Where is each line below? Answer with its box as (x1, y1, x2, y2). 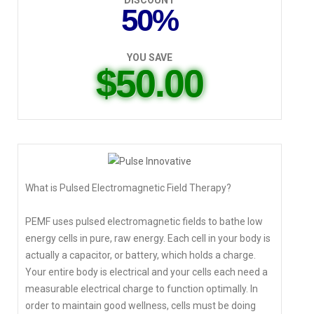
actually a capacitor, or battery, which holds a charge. (25, 249, 256, 261)
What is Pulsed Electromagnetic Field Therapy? (25, 182, 231, 193)
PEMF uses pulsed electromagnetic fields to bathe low (25, 215, 263, 227)
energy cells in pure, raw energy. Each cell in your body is (25, 232, 271, 244)
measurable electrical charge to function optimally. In (25, 282, 258, 294)
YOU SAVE (127, 52, 173, 64)
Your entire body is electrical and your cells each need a (25, 266, 268, 278)
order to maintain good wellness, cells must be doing (25, 299, 256, 311)
